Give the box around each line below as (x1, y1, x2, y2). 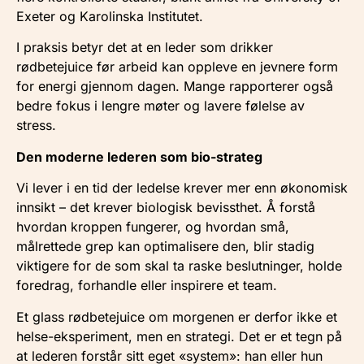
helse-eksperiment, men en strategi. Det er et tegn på (16, 327, 342, 344)
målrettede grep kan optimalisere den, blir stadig (16, 238, 314, 255)
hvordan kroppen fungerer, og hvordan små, (16, 219, 289, 236)
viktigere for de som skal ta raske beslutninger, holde (16, 258, 342, 275)
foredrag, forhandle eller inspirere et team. (16, 277, 277, 294)
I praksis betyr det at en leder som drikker (16, 39, 273, 56)
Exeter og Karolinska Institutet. (16, 7, 203, 24)
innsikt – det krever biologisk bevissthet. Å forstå (16, 199, 315, 216)
